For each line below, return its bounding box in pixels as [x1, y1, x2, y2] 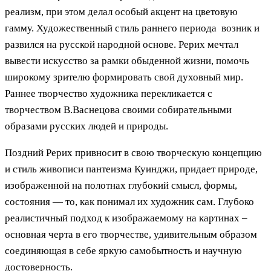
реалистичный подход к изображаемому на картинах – [5, 212, 247, 224]
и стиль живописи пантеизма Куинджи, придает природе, [5, 163, 258, 175]
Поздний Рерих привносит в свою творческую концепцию [5, 146, 262, 158]
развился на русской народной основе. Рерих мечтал [5, 38, 238, 50]
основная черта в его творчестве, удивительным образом [5, 228, 257, 240]
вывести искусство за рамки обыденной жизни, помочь [5, 54, 249, 67]
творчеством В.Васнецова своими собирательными [5, 103, 232, 116]
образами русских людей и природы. [5, 120, 168, 132]
